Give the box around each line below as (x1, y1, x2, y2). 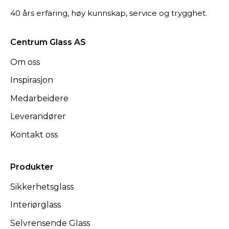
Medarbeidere (10, 93, 68, 103)
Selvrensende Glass (10, 218, 90, 228)
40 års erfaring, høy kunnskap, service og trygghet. (10, 8, 207, 18)
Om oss (10, 57, 40, 67)
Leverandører (10, 111, 66, 122)
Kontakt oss (10, 129, 58, 140)
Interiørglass (10, 200, 61, 210)
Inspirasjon (10, 75, 53, 85)
